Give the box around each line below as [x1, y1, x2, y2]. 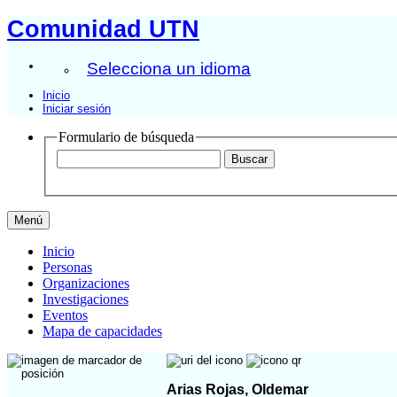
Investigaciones [43, 292, 128, 307]
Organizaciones [43, 276, 129, 292]
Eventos [43, 307, 88, 323]
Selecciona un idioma [87, 58, 251, 78]
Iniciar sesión [43, 101, 111, 115]
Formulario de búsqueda [58, 128, 194, 144]
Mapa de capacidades [43, 323, 162, 339]
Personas [43, 260, 92, 276]
